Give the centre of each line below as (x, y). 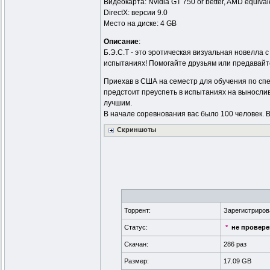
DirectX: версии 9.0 (136, 13)
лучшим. (118, 103)
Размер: (137, 261)
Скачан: (136, 244)
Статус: (136, 228)
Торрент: (137, 211)
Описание (121, 42)
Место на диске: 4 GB (140, 24)
